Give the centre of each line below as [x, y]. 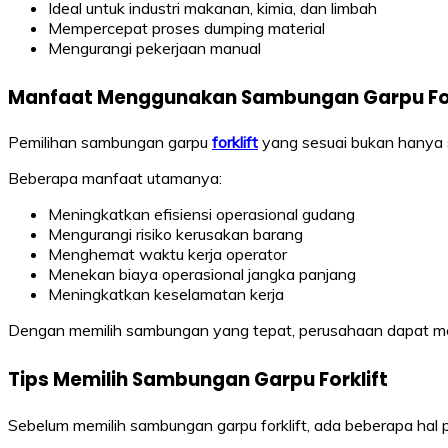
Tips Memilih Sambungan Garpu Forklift [198, 380]
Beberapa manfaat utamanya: [115, 178]
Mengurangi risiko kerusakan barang [175, 234]
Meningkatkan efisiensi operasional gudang [201, 214]
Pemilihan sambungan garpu [110, 142]
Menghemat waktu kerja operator [167, 254]
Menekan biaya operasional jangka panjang [202, 274]
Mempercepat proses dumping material [186, 27]
